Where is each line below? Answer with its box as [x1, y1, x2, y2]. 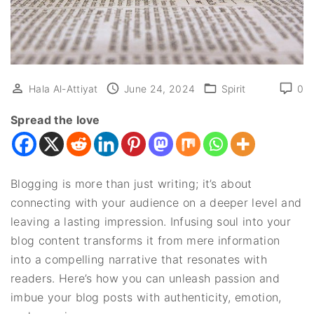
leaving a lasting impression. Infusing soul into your [11, 214, 291, 228]
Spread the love [11, 112, 100, 127]
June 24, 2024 [124, 82, 196, 95]
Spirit [221, 82, 246, 95]
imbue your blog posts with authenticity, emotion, [11, 289, 282, 304]
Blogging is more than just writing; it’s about [11, 176, 252, 191]
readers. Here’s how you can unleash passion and [11, 271, 280, 285]
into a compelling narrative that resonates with [11, 252, 268, 266]
